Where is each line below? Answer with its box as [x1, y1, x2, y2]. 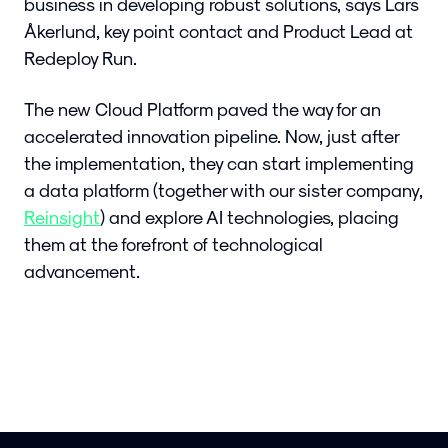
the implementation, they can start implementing [24, 152, 414, 174]
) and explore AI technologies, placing [100, 206, 399, 228]
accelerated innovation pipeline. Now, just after [24, 125, 399, 147]
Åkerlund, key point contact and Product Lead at [24, 20, 413, 42]
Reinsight [24, 206, 100, 228]
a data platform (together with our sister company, [24, 179, 423, 201]
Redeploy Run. [24, 47, 137, 69]
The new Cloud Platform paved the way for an [24, 98, 381, 120]
